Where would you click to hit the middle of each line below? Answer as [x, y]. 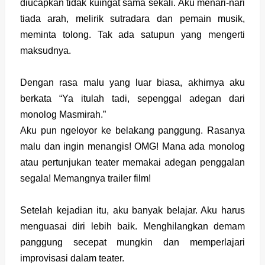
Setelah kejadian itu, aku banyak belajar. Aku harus [132, 210]
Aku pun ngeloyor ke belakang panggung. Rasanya [132, 130]
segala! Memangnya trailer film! [85, 178]
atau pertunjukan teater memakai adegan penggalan [132, 162]
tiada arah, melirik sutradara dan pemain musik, [132, 19]
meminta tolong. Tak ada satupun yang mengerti [132, 35]
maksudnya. [45, 51]
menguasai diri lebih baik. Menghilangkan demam [132, 226]
